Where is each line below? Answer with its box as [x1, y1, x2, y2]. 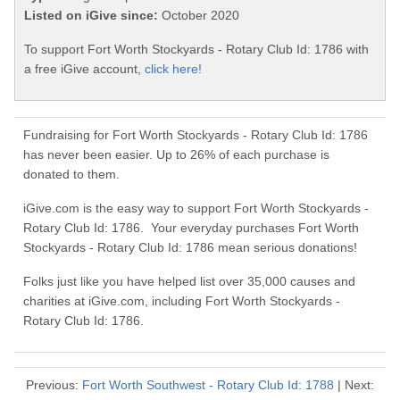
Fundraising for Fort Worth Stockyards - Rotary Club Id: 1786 [23, 128, 368, 143]
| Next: [334, 378, 374, 393]
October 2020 [158, 8, 239, 23]
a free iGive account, [24, 62, 145, 77]
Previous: [26, 378, 82, 393]
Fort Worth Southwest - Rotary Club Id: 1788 [82, 378, 334, 393]
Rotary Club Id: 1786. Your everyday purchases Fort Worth [23, 221, 359, 236]
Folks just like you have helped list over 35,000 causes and [23, 274, 355, 289]
